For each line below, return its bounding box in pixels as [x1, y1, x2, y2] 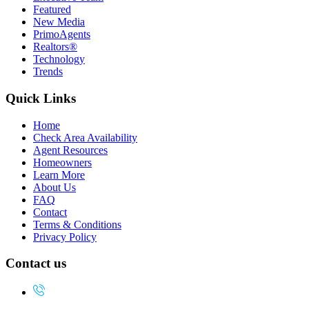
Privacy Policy [33, 230, 97, 243]
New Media [33, 16, 85, 28]
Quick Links [6, 91, 76, 106]
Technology [33, 53, 85, 66]
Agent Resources [33, 143, 108, 156]
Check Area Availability [33, 131, 137, 143]
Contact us [6, 256, 66, 271]
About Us [33, 181, 76, 193]
